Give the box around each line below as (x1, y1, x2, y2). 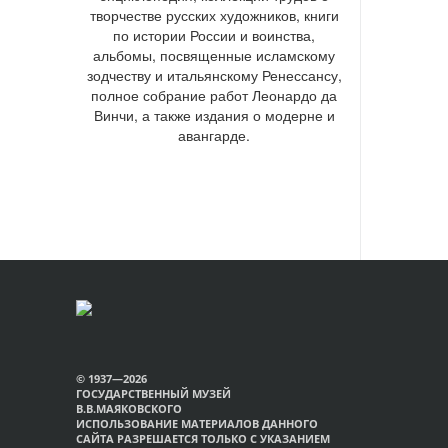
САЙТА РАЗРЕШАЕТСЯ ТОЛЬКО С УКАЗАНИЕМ (76, 430, 330, 446)
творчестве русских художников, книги (89, 4, 339, 25)
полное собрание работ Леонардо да (91, 84, 337, 105)
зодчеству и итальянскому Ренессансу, (86, 64, 342, 85)
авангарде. (178, 124, 250, 145)
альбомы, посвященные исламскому (93, 44, 335, 65)
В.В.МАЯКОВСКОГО (76, 400, 182, 416)
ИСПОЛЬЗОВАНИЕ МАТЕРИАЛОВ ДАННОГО (76, 415, 318, 431)
